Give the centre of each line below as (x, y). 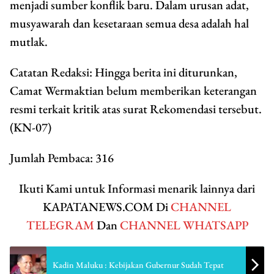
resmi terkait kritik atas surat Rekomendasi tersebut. (136, 109)
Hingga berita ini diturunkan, (165, 72)
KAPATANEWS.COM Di (107, 207)
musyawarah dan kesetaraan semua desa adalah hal (129, 24)
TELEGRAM (60, 225)
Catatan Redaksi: (51, 72)
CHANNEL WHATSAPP (184, 225)
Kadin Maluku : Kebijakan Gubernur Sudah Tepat (138, 265)
